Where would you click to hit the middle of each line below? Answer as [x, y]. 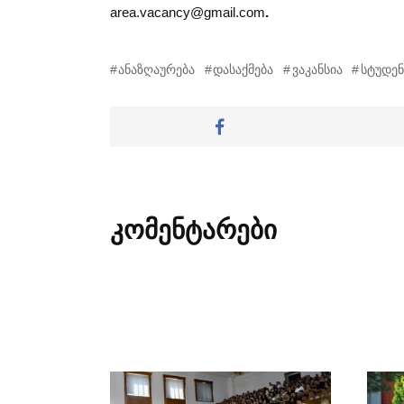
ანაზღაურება [157, 69]
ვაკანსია [317, 69]
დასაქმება [243, 69]
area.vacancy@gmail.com [188, 12]
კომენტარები [193, 230]
